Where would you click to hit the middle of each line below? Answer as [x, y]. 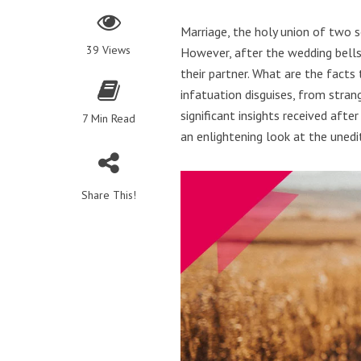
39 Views [109, 50]
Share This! [108, 195]
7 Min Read [108, 118]
